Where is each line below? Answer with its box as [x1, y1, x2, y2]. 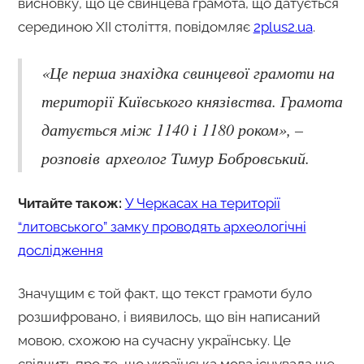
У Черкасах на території [124, 194, 280, 211]
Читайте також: [17, 194, 125, 211]
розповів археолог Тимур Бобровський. [41, 146, 310, 168]
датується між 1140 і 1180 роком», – [41, 118, 303, 140]
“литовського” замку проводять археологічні [17, 218, 306, 235]
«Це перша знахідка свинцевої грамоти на [41, 61, 335, 83]
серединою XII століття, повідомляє [17, 18, 253, 35]
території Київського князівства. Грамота [41, 89, 343, 111]
